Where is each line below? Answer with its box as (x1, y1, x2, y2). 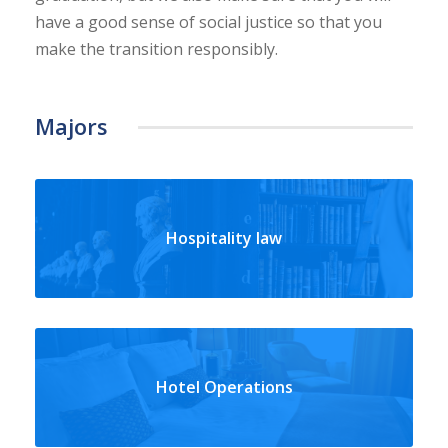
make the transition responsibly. (35, 37, 278, 60)
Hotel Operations (155, 375, 293, 398)
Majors (35, 110, 108, 141)
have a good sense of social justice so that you (35, 10, 382, 33)
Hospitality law (166, 226, 282, 249)
